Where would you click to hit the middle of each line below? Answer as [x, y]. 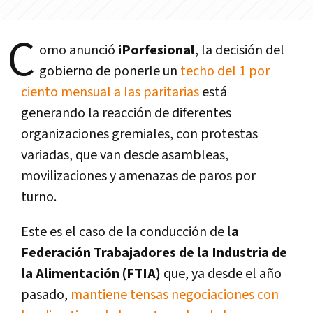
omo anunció [77, 51]
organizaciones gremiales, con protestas [139, 134]
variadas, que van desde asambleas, [125, 155]
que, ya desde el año [223, 274]
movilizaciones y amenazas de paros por [138, 176]
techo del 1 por [224, 72]
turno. [39, 197]
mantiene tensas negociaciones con [173, 295]
